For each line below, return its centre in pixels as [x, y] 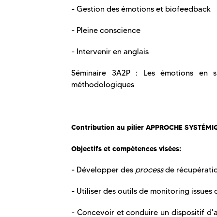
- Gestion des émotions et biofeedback [141, 9]
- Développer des [103, 170]
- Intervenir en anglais [110, 52]
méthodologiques [103, 85]
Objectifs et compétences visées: [126, 149]
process [149, 170]
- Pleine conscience [106, 31]
